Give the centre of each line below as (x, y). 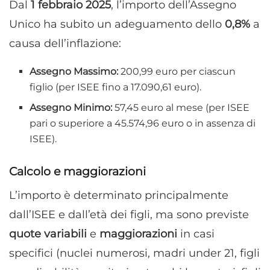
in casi (196, 234)
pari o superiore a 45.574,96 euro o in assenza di (143, 124)
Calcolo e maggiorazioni (77, 171)
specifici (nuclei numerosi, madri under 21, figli (134, 253)
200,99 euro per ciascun (177, 72)
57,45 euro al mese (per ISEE (181, 108)
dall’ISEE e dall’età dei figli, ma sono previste (129, 214)
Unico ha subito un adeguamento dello (117, 24)
